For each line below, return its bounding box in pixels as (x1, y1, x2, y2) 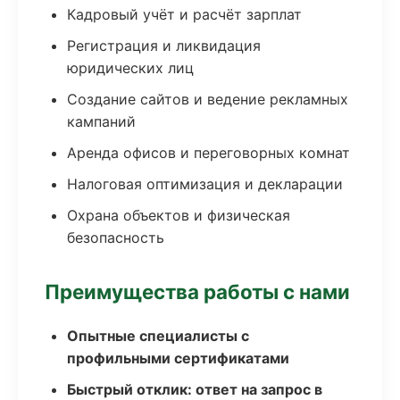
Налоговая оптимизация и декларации (67, 175, 343, 193)
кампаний (67, 112, 136, 130)
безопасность (67, 229, 164, 246)
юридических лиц (67, 59, 194, 77)
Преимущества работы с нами (45, 279, 350, 304)
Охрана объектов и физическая (67, 206, 290, 224)
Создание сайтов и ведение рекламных (67, 90, 348, 108)
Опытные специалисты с (67, 327, 249, 345)
